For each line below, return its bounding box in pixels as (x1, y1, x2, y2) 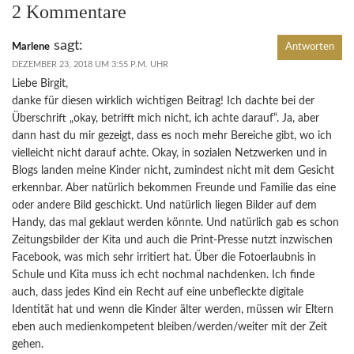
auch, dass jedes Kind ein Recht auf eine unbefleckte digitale (12, 286, 303, 298)
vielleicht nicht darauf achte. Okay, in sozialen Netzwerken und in (12, 147, 327, 159)
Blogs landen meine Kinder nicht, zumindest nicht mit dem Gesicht (12, 164, 334, 176)
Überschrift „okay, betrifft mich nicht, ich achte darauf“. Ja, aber (12, 112, 319, 124)
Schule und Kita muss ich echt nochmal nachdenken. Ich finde (12, 269, 314, 281)
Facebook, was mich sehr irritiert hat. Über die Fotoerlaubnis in (12, 251, 316, 263)
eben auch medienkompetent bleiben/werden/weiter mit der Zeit (12, 321, 327, 333)
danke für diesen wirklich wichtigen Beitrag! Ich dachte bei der (12, 95, 314, 107)
